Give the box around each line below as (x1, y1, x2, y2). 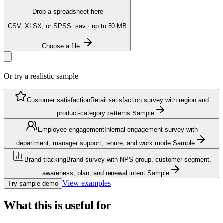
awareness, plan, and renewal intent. (42, 169, 147, 177)
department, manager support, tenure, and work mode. (16, 139, 173, 147)
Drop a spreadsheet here (32, 8, 103, 16)
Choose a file (41, 42, 82, 50)
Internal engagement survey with (104, 125, 198, 133)
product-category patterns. (57, 109, 132, 117)
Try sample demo (8, 179, 58, 187)
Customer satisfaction (26, 96, 90, 104)
